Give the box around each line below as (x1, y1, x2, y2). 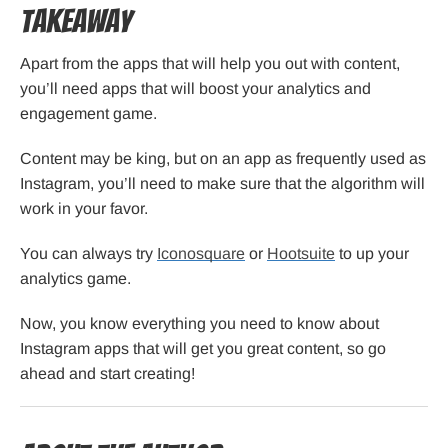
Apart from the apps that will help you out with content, (20, 55, 400, 73)
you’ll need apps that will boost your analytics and (20, 80, 371, 98)
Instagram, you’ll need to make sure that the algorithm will (20, 175, 425, 193)
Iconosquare (157, 245, 245, 263)
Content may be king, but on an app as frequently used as (20, 150, 426, 168)
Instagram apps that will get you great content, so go (20, 340, 386, 358)
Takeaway (20, 5, 131, 40)
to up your (335, 245, 409, 263)
